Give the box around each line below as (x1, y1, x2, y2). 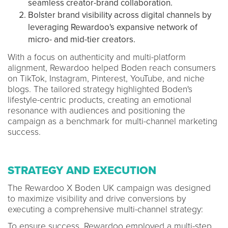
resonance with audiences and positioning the (8, 105, 185, 116)
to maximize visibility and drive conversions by (8, 193, 186, 204)
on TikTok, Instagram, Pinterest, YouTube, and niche (8, 73, 205, 84)
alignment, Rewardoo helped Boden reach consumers (8, 62, 216, 73)
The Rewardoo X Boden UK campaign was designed (8, 182, 211, 193)
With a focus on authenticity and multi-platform (8, 51, 186, 63)
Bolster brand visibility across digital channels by (28, 9, 211, 20)
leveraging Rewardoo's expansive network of (28, 21, 197, 33)
